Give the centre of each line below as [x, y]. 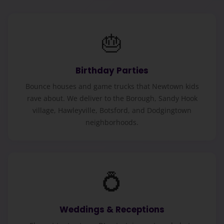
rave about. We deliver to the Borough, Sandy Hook [112, 98]
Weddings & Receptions [112, 209]
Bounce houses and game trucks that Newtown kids [112, 86]
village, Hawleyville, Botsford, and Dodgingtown [112, 110]
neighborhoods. [112, 122]
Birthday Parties [112, 70]
